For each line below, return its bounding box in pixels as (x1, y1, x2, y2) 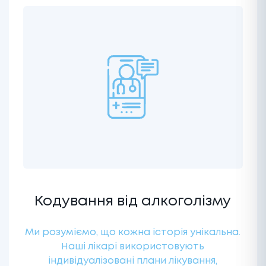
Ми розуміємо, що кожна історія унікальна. (25, 227, 241, 237)
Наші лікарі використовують (61, 242, 205, 251)
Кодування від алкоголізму (34, 195, 232, 208)
